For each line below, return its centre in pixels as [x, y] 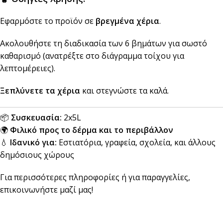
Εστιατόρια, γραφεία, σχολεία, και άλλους [136, 143]
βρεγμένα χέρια [127, 21]
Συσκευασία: [36, 118]
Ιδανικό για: [33, 143]
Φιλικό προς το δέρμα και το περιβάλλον [92, 130]
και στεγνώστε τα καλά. [124, 91]
